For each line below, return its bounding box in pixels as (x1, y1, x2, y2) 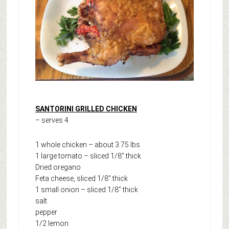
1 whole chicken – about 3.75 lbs (35, 140, 140, 149)
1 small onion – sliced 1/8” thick (35, 185, 138, 194)
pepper (35, 208, 57, 216)
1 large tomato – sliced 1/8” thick (35, 151, 141, 160)
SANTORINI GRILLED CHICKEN (35, 104, 137, 113)
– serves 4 (35, 116, 68, 124)
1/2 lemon (35, 219, 68, 227)
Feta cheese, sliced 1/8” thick (35, 174, 128, 182)
